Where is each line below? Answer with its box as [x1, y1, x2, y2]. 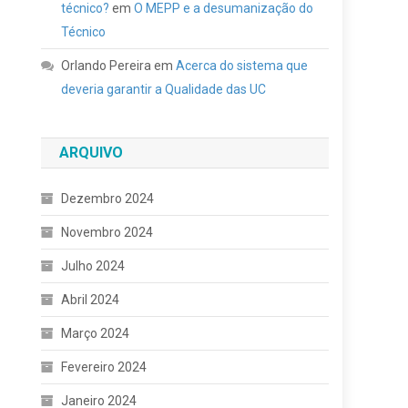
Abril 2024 [61, 292, 120, 307]
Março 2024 [61, 326, 130, 341]
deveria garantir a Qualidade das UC [61, 82, 267, 97]
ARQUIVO [59, 144, 124, 161]
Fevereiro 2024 [61, 360, 148, 374]
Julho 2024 [61, 259, 126, 273]
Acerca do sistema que [176, 58, 309, 73]
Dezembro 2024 [61, 191, 155, 206]
